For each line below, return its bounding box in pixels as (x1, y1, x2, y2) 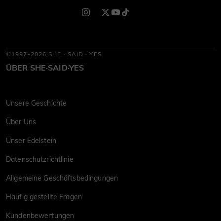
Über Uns (6, 117, 37, 126)
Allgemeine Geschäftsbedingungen (6, 173, 118, 183)
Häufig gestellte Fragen (6, 192, 82, 201)
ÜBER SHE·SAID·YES (6, 62, 84, 73)
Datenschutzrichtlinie (6, 154, 74, 164)
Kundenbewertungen (6, 211, 74, 220)
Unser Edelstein (6, 136, 56, 145)
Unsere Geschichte (6, 98, 67, 108)
